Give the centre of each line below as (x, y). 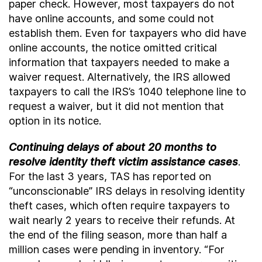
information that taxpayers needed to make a (119, 62)
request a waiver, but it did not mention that (116, 106)
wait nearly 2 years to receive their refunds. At (122, 220)
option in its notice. (55, 121)
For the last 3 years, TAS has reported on (110, 176)
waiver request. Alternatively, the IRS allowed (120, 77)
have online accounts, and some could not (111, 18)
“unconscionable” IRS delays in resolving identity (127, 191)
